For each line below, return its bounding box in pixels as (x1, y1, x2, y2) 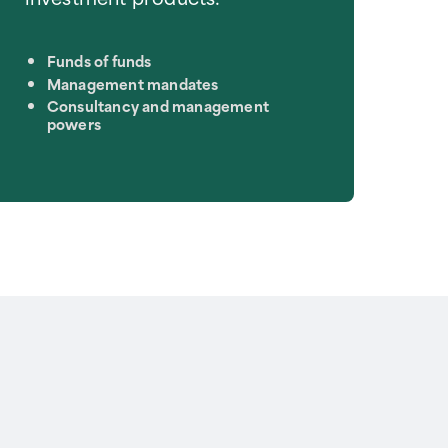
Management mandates (46, 71, 219, 95)
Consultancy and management (46, 94, 269, 118)
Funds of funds (46, 49, 152, 73)
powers (46, 112, 101, 136)
